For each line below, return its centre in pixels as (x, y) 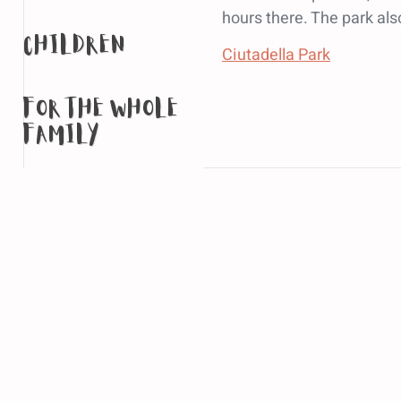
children (74, 46)
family (62, 136)
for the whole (101, 110)
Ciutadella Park (276, 55)
